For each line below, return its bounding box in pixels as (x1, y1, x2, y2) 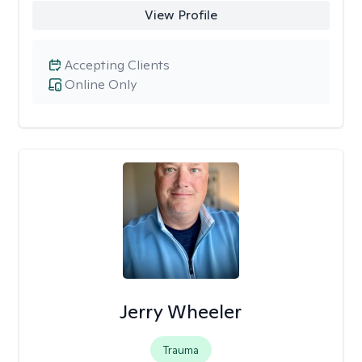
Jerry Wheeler (120, 299, 242, 324)
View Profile (144, 6, 217, 23)
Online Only (65, 76, 137, 93)
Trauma (162, 343, 199, 357)
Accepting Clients (65, 57, 170, 74)
